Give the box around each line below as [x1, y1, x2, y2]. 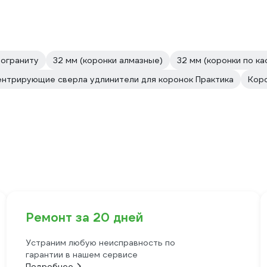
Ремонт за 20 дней [25, 210, 143, 225]
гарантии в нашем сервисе [25, 249, 138, 260]
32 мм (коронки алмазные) [53, 55, 163, 66]
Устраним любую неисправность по [25, 237, 175, 248]
